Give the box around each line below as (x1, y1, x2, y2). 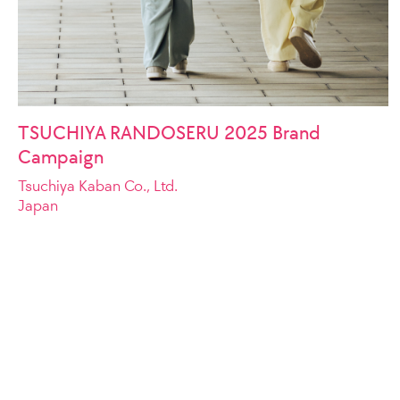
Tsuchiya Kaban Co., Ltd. (18, 176, 178, 196)
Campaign (18, 145, 104, 169)
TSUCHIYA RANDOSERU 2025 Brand (18, 121, 321, 145)
